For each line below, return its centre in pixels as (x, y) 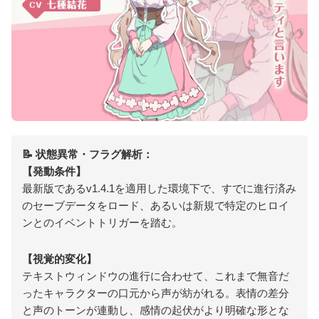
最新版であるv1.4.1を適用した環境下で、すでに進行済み (159, 189)
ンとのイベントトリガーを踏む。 (102, 223)
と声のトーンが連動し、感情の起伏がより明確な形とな (156, 310)
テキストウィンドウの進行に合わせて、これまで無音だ (156, 276)
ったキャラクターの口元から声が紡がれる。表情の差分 (156, 293)
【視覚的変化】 (59, 259)
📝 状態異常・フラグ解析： (88, 155)
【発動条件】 (54, 172)
